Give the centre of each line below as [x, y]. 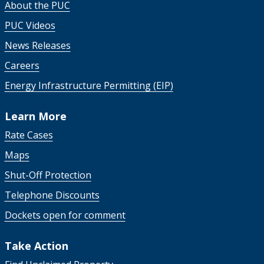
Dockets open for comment [65, 215]
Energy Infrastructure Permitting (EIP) [89, 85]
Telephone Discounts [52, 195]
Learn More [35, 116]
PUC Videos [30, 25]
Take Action [36, 245]
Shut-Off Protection [48, 175]
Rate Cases [29, 135]
